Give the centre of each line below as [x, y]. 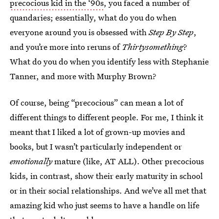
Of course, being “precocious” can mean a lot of [97, 102]
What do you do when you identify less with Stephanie [109, 61]
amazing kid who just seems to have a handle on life [105, 205]
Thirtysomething [153, 47]
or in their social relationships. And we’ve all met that [108, 190]
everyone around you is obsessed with [79, 32]
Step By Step [171, 32]
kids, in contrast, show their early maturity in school [106, 176]
